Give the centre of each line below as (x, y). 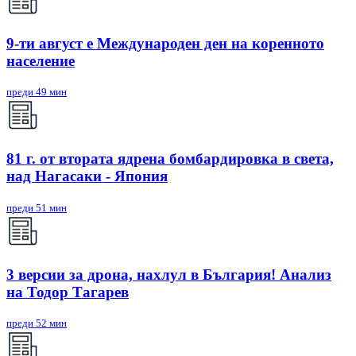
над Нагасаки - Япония (87, 176)
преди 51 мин (37, 207)
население (41, 60)
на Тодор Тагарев (68, 292)
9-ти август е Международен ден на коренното (165, 43)
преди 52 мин (37, 323)
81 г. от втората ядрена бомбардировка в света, (170, 159)
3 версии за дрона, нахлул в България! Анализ (169, 274)
